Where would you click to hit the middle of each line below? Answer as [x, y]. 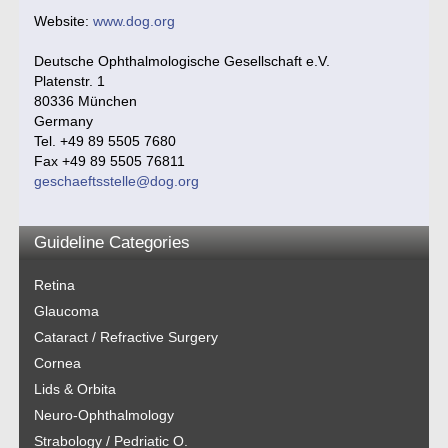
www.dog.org [134, 21]
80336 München [86, 101]
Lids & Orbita [75, 389]
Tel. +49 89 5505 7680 [105, 141]
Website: [64, 21]
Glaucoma [67, 311]
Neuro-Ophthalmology [104, 415]
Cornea [58, 363]
